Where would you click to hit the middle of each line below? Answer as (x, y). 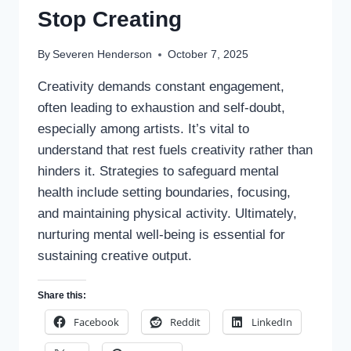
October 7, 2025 (208, 55)
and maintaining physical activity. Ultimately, (167, 214)
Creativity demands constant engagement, (161, 87)
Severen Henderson (103, 55)
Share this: (62, 296)
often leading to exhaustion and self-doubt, (161, 108)
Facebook (96, 322)
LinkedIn (272, 322)
